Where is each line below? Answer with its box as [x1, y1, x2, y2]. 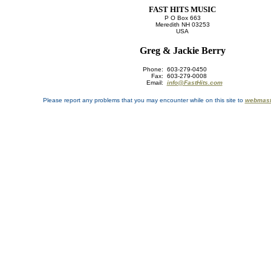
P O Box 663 [164, 15, 201, 21]
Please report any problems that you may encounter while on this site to [42, 97, 245, 103]
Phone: [142, 66, 167, 73]
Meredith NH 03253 [155, 21, 210, 28]
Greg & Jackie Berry [139, 45, 226, 56]
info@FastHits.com [166, 79, 223, 86]
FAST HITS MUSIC [149, 5, 216, 14]
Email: [146, 79, 167, 86]
